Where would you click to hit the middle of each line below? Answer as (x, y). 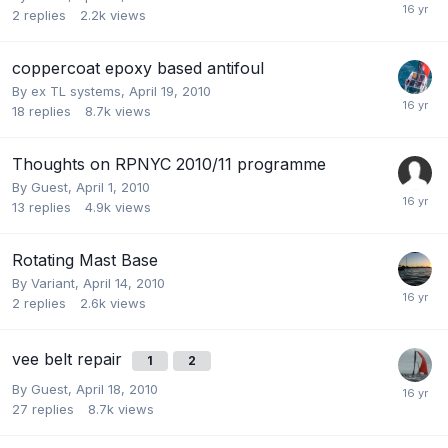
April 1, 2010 (113, 187)
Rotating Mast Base (85, 260)
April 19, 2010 (170, 91)
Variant (53, 283)
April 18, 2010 (117, 389)
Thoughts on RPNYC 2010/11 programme (169, 164)
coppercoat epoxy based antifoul (138, 68)
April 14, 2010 (124, 283)
